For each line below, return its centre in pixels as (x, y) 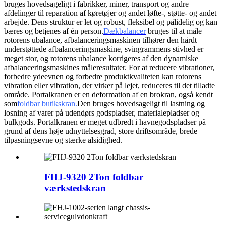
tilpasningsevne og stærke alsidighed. (63, 140)
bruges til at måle (175, 31)
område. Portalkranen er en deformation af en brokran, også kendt (108, 95)
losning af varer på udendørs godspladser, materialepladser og (102, 113)
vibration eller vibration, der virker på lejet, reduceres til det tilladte (109, 86)
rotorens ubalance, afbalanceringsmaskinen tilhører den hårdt (100, 40)
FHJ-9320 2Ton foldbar (94, 177)
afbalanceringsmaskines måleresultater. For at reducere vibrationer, (109, 68)
